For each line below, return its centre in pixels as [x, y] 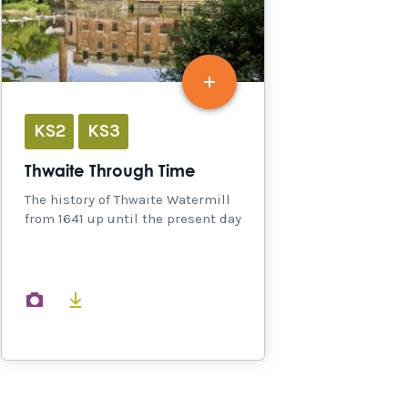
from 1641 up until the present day [133, 218]
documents [131, 298]
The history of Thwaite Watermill [127, 199]
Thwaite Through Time [110, 172]
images [79, 298]
